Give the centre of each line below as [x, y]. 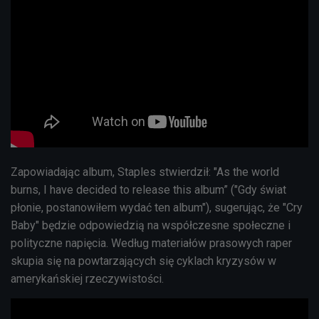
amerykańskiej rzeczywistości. [89, 278]
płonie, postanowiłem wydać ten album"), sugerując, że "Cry [157, 207]
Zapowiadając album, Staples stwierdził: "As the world [145, 172]
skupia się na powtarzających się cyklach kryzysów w [143, 261]
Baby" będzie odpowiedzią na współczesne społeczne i [151, 225]
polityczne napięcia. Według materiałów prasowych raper [151, 243]
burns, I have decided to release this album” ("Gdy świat [148, 189]
